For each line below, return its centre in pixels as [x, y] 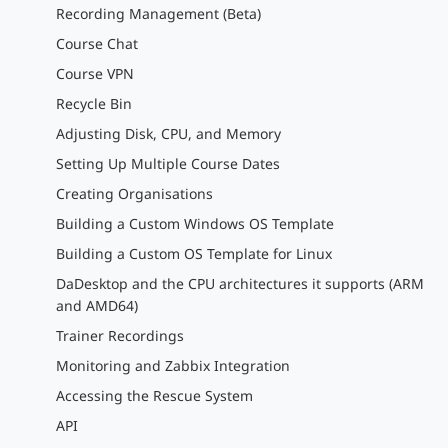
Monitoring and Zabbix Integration [173, 365]
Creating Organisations [134, 193]
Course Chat [97, 43]
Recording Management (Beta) [158, 13]
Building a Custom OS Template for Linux [194, 253]
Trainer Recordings [120, 335]
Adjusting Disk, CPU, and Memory [168, 133]
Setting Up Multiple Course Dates [168, 163]
